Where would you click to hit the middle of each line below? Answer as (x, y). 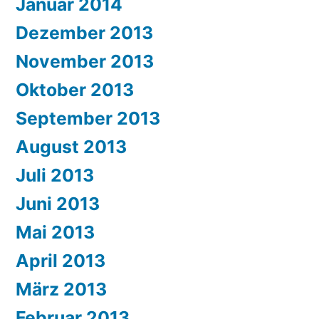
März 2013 (61, 289)
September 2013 (88, 119)
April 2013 (61, 261)
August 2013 (71, 147)
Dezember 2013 (84, 33)
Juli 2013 (55, 176)
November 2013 (85, 62)
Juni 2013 (58, 204)
